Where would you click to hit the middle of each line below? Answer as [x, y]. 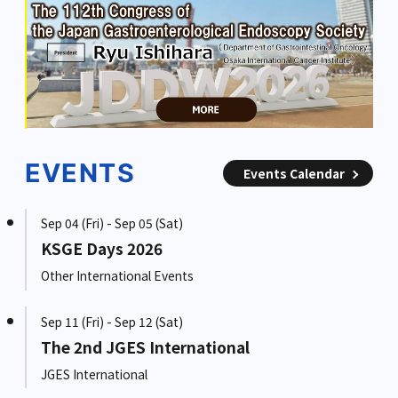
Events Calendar [295, 173]
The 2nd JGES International [145, 346]
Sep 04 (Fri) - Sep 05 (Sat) [111, 223]
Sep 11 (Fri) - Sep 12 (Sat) [111, 321]
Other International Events [117, 276]
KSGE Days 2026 [101, 249]
